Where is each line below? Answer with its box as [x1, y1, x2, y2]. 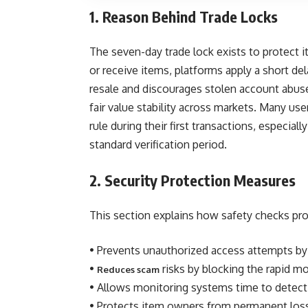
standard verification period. [89, 137, 227, 151]
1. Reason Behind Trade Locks [89, 7, 278, 26]
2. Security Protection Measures [89, 170, 296, 190]
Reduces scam [97, 264, 159, 275]
